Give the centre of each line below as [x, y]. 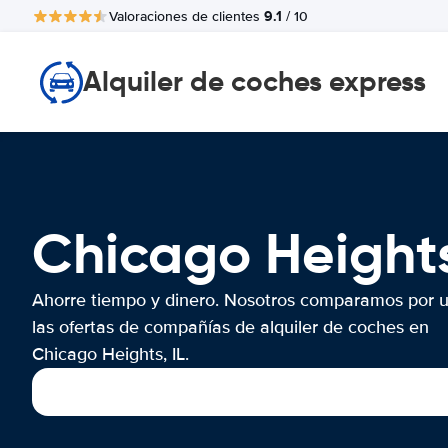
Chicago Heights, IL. [110, 354]
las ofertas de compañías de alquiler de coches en [230, 327]
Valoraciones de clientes [186, 16]
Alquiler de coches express [254, 81]
